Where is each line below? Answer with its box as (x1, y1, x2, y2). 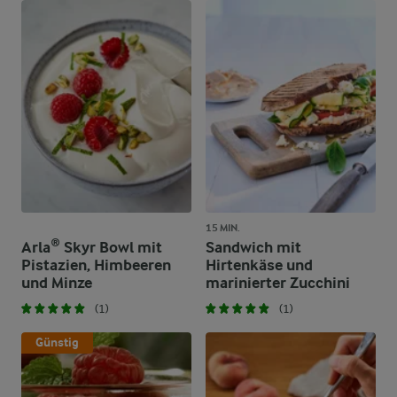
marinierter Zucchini (206, 274, 350, 292)
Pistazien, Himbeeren (21, 256, 171, 275)
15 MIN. (206, 222, 240, 234)
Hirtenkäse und (206, 256, 313, 275)
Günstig (35, 335, 79, 350)
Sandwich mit (206, 238, 301, 257)
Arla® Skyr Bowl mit (21, 238, 162, 257)
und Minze (21, 274, 92, 292)
